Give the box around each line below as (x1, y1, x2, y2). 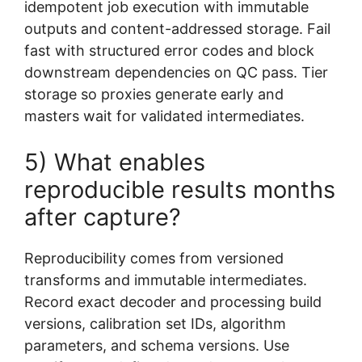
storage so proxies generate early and (24, 85, 284, 103)
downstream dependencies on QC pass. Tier (24, 63, 328, 81)
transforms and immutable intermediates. (24, 271, 307, 288)
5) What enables (24, 147, 205, 176)
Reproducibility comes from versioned (24, 249, 284, 267)
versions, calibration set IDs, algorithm (24, 314, 286, 332)
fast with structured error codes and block (24, 41, 314, 59)
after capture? (24, 202, 181, 231)
